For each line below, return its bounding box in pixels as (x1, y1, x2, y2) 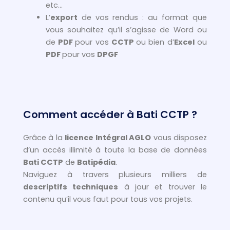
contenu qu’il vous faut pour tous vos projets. (23, 194, 193, 204)
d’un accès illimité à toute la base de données (23, 145, 207, 155)
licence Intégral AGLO (65, 132, 151, 143)
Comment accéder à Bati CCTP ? (23, 107, 197, 122)
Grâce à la (23, 132, 65, 143)
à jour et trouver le (118, 182, 207, 192)
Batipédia (77, 157, 116, 167)
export (50, 12, 78, 23)
